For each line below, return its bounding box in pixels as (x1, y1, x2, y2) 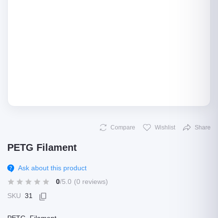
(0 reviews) (74, 178, 108, 185)
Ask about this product (18, 164, 87, 172)
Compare (110, 124, 135, 131)
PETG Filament (7, 142, 77, 153)
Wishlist (155, 124, 175, 131)
